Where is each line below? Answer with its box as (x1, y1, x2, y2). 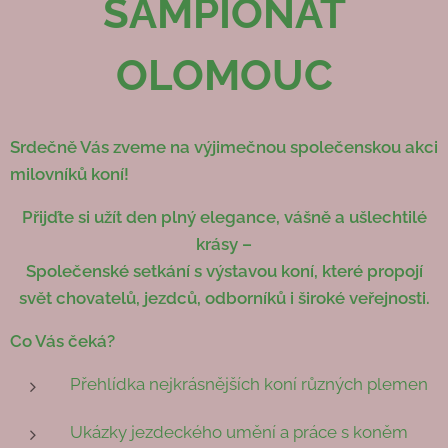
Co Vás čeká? (10, 330, 115, 351)
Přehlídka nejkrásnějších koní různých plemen (70, 373, 428, 394)
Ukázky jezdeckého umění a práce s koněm (70, 421, 408, 442)
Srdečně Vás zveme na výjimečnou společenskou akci (10, 136, 438, 157)
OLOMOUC (115, 50, 333, 100)
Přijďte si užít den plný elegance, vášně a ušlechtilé (21, 206, 427, 227)
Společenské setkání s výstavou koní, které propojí (25, 260, 423, 281)
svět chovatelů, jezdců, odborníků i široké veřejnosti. (18, 287, 430, 308)
